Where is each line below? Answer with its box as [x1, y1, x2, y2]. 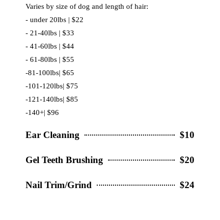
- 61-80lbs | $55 [26, 55, 75, 63]
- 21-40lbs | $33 [26, 29, 75, 37]
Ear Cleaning [26, 130, 80, 140]
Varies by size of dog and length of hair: [26, 2, 149, 10]
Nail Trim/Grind [26, 180, 92, 190]
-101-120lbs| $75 [26, 82, 79, 90]
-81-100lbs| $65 [26, 69, 75, 77]
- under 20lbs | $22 [26, 16, 84, 24]
